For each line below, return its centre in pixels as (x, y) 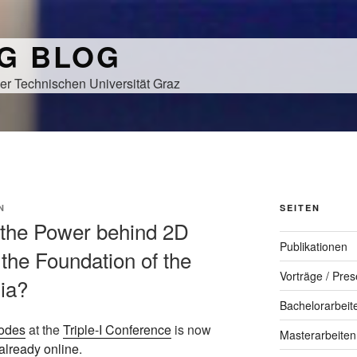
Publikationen (313, 246)
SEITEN (300, 208)
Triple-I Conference (117, 330)
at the (44, 330)
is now (191, 330)
